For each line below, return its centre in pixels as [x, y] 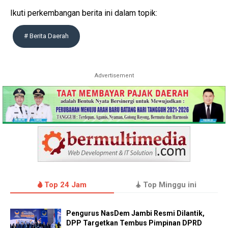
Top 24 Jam [64, 185]
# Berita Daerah [46, 36]
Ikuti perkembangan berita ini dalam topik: [84, 13]
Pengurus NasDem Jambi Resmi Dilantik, [135, 213]
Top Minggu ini [168, 185]
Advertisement [114, 76]
